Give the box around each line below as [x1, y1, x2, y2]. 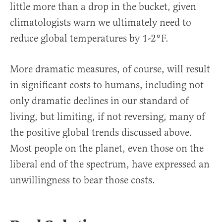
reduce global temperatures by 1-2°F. [10, 32, 168, 45]
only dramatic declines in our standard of [10, 95, 189, 108]
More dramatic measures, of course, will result [10, 63, 210, 76]
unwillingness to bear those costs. [10, 174, 155, 187]
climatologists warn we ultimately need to [10, 16, 191, 29]
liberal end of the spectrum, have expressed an [10, 158, 210, 171]
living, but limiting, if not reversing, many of [10, 111, 205, 123]
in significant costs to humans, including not [10, 79, 204, 92]
